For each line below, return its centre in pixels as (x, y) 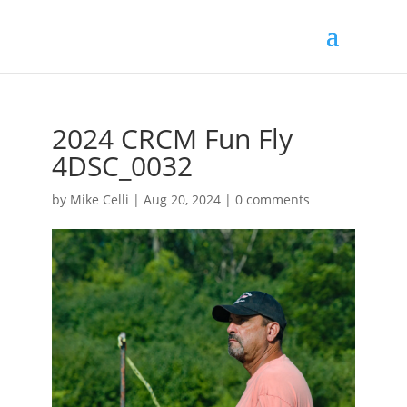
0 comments (272, 199)
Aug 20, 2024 (182, 199)
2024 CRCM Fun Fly (172, 139)
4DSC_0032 (122, 166)
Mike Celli (99, 199)
